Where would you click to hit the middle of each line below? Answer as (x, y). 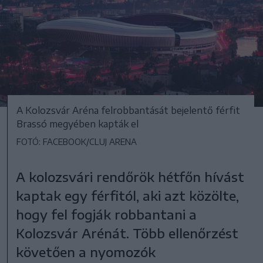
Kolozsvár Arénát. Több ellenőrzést (127, 233)
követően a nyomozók (86, 252)
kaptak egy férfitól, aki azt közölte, (128, 195)
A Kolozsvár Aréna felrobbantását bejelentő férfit (128, 110)
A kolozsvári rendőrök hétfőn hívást (130, 176)
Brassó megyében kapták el (77, 124)
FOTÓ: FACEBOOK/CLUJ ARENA (77, 141)
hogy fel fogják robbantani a (107, 214)
